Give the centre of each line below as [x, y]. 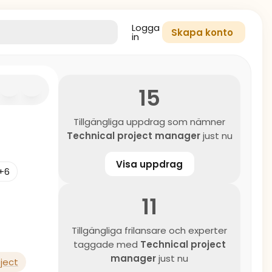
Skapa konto [202, 32]
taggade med [107, 244]
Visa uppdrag [149, 164]
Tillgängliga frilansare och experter [149, 230]
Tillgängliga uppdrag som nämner [149, 122]
